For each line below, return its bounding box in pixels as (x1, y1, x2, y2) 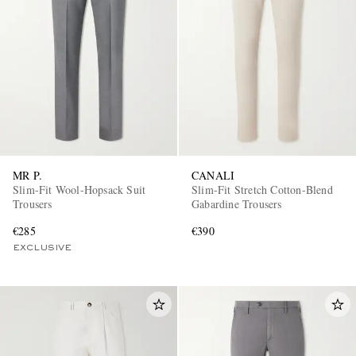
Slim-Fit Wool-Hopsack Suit (13, 182, 146, 198)
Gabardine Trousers (192, 196, 282, 212)
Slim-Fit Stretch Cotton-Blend (192, 182, 333, 198)
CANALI (192, 168, 235, 184)
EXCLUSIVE (13, 244, 72, 253)
